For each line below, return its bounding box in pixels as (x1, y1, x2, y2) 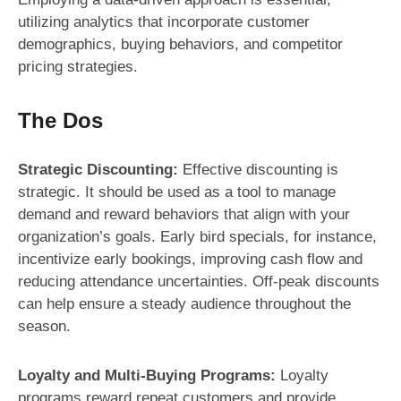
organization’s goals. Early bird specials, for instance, (18, 227, 377, 245)
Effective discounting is (183, 160, 338, 178)
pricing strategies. (18, 57, 138, 75)
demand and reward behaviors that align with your (18, 205, 350, 223)
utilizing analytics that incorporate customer (18, 13, 310, 30)
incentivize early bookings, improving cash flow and (18, 250, 363, 268)
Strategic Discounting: (18, 160, 178, 178)
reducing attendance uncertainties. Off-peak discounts (18, 272, 380, 290)
